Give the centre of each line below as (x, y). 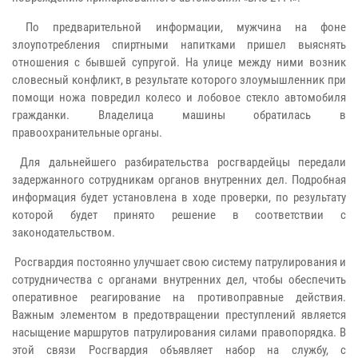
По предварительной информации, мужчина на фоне (179, 27)
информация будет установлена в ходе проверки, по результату (179, 197)
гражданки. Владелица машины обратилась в (179, 115)
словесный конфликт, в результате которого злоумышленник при (179, 80)
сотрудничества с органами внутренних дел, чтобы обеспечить (179, 279)
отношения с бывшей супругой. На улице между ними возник (179, 62)
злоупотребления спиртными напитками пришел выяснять (179, 44)
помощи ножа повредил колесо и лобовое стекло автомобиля (179, 97)
